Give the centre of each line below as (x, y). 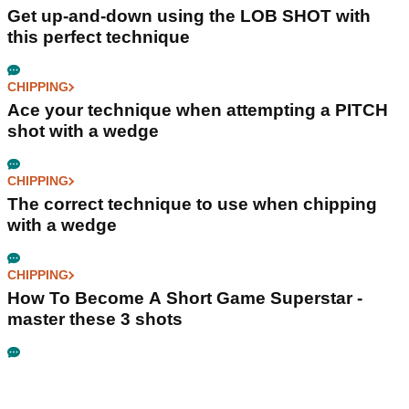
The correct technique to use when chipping (192, 204)
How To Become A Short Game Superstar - (185, 299)
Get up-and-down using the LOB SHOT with (189, 16)
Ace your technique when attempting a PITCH (198, 110)
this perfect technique (99, 37)
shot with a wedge (83, 131)
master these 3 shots (95, 320)
